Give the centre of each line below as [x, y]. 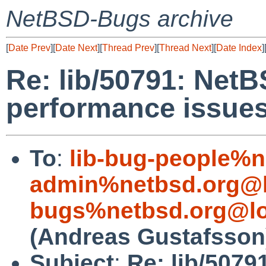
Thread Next [185, 48]
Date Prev [29, 48]
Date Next [76, 48]
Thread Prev [128, 48]
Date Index [239, 48]
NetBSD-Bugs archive [120, 19]
